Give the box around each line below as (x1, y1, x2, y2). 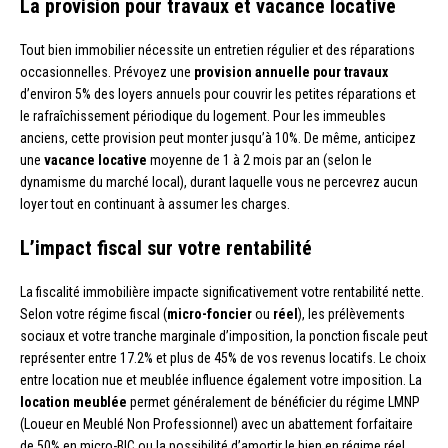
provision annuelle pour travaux (194, 63, 388, 80)
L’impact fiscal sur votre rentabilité (20, 235, 312, 260)
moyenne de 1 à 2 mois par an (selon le (147, 151, 372, 168)
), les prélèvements (298, 305, 405, 322)
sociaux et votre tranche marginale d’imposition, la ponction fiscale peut (20, 327, 428, 344)
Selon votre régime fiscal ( (20, 305, 167, 322)
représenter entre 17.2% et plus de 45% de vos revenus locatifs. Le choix (20, 349, 426, 366)
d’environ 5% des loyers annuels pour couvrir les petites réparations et (20, 85, 416, 102)
